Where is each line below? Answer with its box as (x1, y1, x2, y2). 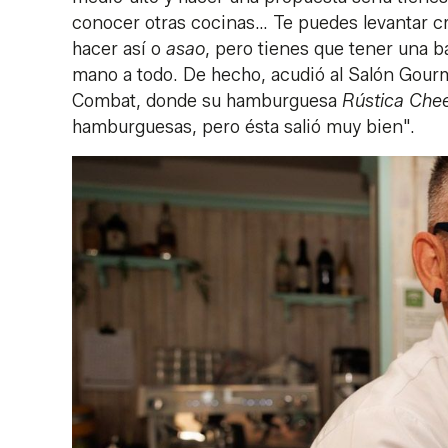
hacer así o (72, 37, 166, 60)
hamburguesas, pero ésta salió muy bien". (72, 115, 415, 138)
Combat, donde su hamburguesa (72, 89, 342, 112)
